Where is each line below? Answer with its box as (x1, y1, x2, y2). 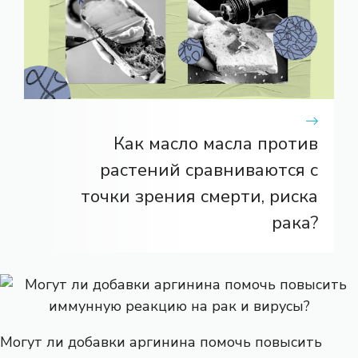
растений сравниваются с (100, 157, 318, 182)
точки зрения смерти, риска (81, 184, 318, 209)
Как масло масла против (113, 131, 318, 156)
